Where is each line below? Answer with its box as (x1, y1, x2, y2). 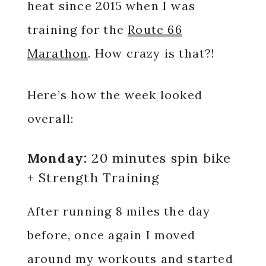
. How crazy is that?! (88, 46, 216, 61)
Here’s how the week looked (27, 87, 202, 102)
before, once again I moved (27, 227, 195, 242)
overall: (27, 111, 74, 126)
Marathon (27, 46, 88, 61)
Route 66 (128, 22, 182, 37)
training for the (27, 22, 128, 37)
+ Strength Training (27, 169, 160, 186)
